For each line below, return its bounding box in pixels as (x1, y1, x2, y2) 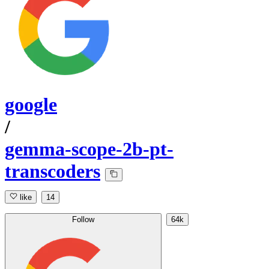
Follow (72, 215, 94, 225)
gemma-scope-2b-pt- (5, 138, 174, 160)
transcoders (5, 160, 100, 183)
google (5, 94, 57, 116)
